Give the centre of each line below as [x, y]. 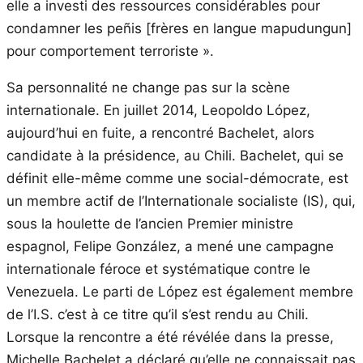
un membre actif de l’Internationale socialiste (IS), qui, [181, 201]
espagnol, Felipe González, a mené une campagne [170, 246]
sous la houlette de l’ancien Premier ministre [150, 223]
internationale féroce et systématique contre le [158, 269]
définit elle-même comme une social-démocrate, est [177, 178]
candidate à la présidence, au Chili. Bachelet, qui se [175, 155]
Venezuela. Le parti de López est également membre [180, 291]
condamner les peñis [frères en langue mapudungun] [179, 28]
